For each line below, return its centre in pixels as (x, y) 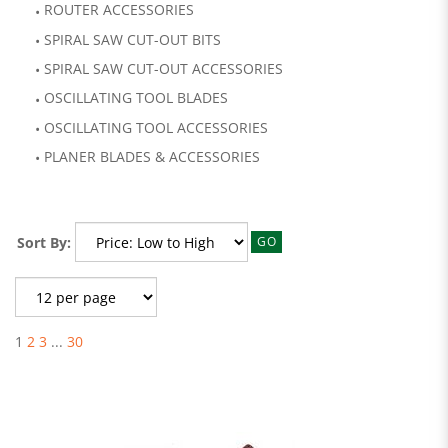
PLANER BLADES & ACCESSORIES (152, 156)
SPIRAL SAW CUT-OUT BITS (132, 39)
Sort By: (44, 242)
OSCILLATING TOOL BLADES (136, 98)
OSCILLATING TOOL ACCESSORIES (156, 127)
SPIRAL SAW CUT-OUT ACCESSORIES (163, 68)
